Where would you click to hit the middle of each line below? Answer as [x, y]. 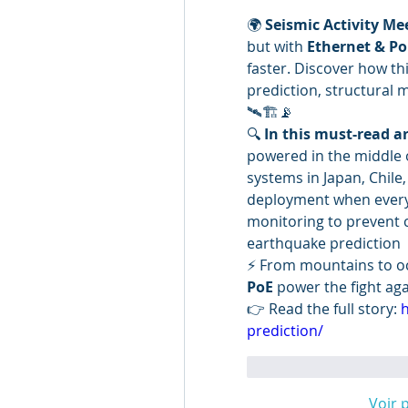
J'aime [292, 367]
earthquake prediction [324, 243]
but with [277, 46]
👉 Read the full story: [324, 309]
